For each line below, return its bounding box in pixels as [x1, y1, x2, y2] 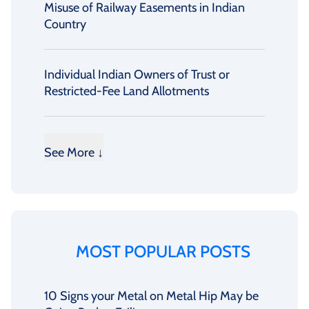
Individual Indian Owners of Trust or [44, 67, 230, 83]
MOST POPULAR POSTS [75, 241, 250, 262]
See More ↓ [44, 145, 103, 161]
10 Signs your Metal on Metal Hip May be [44, 288, 259, 304]
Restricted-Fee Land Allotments [44, 83, 209, 99]
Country [44, 17, 86, 32]
